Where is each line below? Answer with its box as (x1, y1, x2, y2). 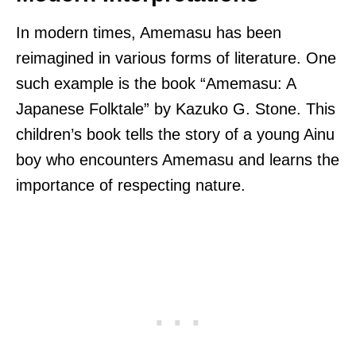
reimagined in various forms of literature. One (16, 48, 336, 67)
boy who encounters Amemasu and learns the (16, 150, 339, 168)
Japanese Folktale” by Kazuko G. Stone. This (16, 99, 335, 118)
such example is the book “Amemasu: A (16, 74, 296, 92)
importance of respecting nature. (16, 176, 246, 194)
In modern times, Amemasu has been (16, 23, 281, 41)
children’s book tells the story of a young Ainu (16, 125, 335, 143)
